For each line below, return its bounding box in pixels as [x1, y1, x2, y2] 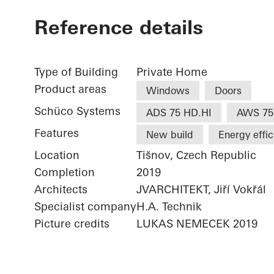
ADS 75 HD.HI [146, 106, 212, 119]
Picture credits [34, 217, 109, 231]
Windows [146, 84, 190, 97]
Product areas [34, 82, 106, 97]
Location [34, 148, 80, 163]
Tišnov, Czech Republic [136, 148, 256, 163]
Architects [34, 182, 87, 197]
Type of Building [34, 65, 118, 80]
